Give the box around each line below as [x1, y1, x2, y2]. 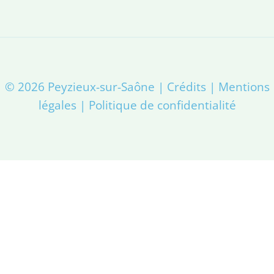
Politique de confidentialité [88, 97, 236, 113]
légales [38, 97, 76, 113]
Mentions [218, 78, 270, 94]
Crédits [166, 78, 206, 94]
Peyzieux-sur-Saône [47, 78, 155, 94]
